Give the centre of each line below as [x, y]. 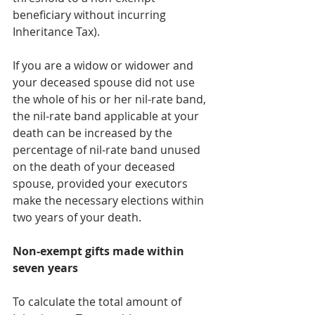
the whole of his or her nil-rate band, [111, 99]
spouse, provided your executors [102, 183]
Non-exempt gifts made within [100, 251]
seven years [45, 268]
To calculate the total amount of [98, 301]
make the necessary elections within [110, 200]
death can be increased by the [94, 133]
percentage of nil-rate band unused [108, 149]
